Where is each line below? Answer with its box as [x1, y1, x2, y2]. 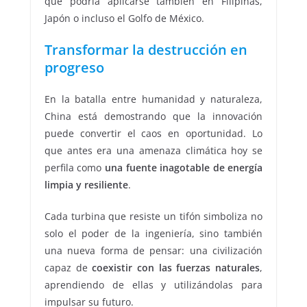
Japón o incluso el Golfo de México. [44, 12, 204, 25]
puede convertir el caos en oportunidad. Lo [44, 127, 263, 140]
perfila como [44, 161, 105, 175]
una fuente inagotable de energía [104, 161, 263, 175]
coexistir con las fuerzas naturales [92, 261, 260, 275]
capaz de [44, 261, 93, 275]
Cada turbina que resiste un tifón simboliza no [44, 210, 263, 223]
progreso [44, 58, 104, 77]
